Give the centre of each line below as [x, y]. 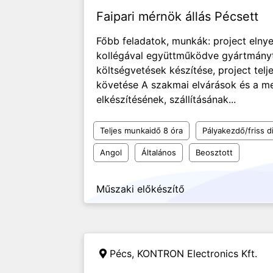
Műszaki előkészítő [140, 189]
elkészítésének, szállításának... [166, 99]
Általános [159, 152]
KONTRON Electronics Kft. [197, 253]
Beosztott [214, 152]
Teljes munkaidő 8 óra [141, 130]
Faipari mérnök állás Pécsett [177, 16]
